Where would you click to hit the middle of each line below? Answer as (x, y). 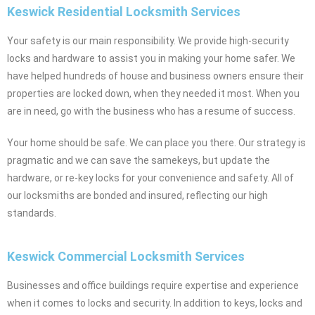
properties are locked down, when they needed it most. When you (153, 93)
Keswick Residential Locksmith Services (124, 11)
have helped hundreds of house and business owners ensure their (155, 76)
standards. (32, 213)
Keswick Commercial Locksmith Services (126, 256)
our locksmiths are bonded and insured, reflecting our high (137, 195)
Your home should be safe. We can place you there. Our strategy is (156, 142)
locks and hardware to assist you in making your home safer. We (151, 58)
